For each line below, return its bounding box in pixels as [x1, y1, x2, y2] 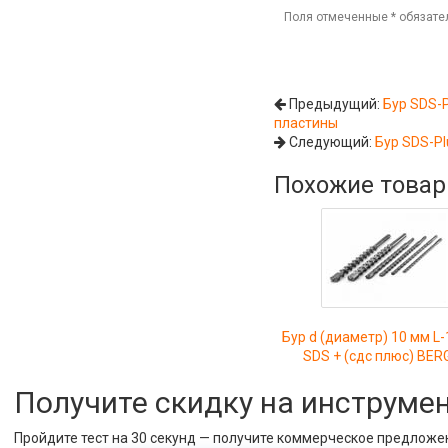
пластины [274, 115, 339, 131]
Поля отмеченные [284, 10, 392, 24]
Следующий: [286, 134, 376, 150]
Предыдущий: [286, 96, 384, 112]
